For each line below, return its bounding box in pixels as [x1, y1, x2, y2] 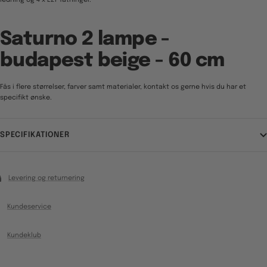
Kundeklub [7, 232, 41, 240]
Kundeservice [7, 203, 51, 211]
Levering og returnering [8, 175, 85, 182]
